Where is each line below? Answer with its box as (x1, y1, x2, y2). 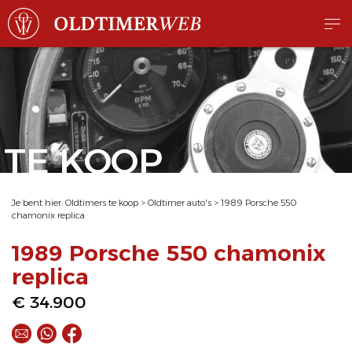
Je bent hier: (12, 197, 65, 208)
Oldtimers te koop (65, 197, 138, 208)
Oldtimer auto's (148, 197, 211, 208)
